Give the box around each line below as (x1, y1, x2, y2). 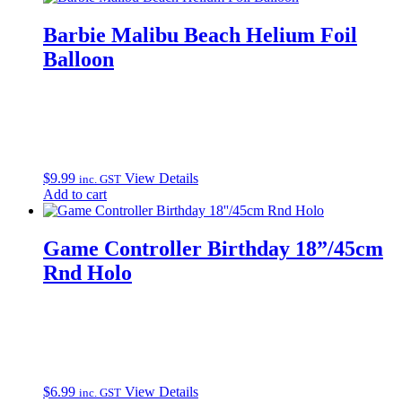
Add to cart (43, 187, 107, 203)
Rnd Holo (43, 261, 132, 285)
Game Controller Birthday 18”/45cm (43, 237, 383, 261)
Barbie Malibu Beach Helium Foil (43, 23, 357, 48)
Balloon (43, 48, 114, 72)
